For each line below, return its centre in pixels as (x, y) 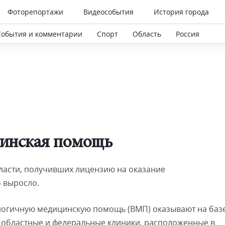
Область (147, 34)
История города (181, 12)
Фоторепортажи (35, 12)
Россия (188, 34)
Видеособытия (108, 12)
